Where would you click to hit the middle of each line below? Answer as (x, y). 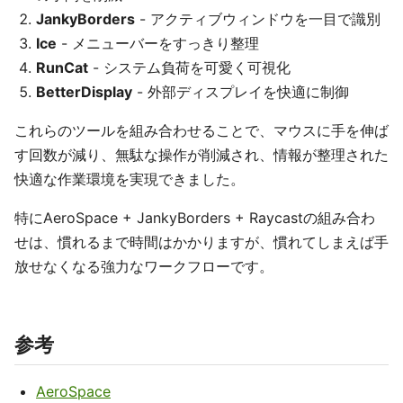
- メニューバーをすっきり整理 (158, 44)
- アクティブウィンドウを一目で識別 (258, 19)
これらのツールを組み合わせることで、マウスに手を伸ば (201, 131)
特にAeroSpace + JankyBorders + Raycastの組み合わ (195, 218)
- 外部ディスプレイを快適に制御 (241, 92)
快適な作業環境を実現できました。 (130, 179)
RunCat (62, 68)
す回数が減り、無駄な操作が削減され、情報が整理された (201, 155)
